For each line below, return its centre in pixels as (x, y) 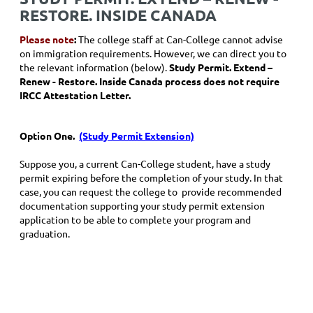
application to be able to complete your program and (135, 219)
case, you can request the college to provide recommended (151, 191)
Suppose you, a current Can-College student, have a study (145, 163)
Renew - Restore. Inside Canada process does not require (150, 81)
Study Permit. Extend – (221, 67)
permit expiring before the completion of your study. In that (151, 177)
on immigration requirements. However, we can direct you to (153, 53)
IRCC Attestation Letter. (76, 95)
